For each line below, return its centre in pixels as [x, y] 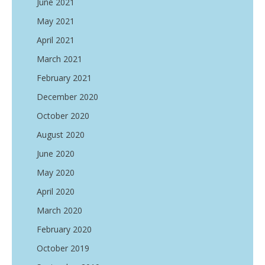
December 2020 [67, 97]
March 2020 [59, 210]
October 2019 [63, 248]
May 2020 [56, 172]
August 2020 [61, 135]
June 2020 [56, 153]
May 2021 [56, 21]
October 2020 [63, 116]
